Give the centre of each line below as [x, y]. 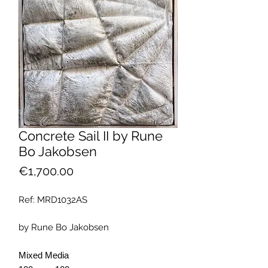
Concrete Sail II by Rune [91, 136]
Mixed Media [44, 255]
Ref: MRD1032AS [53, 200]
